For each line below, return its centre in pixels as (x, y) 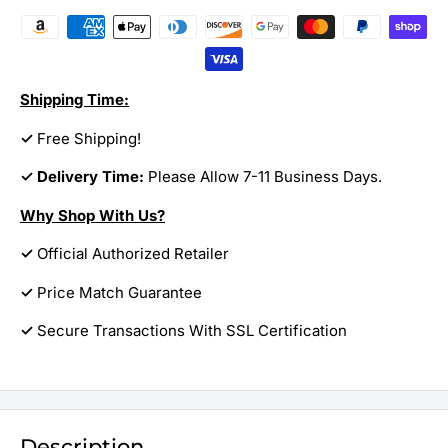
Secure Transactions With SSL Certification (192, 331)
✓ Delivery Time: (84, 177)
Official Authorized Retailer (131, 254)
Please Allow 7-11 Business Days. (265, 177)
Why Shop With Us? (92, 215)
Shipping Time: (74, 100)
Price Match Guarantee (119, 292)
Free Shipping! (89, 138)
